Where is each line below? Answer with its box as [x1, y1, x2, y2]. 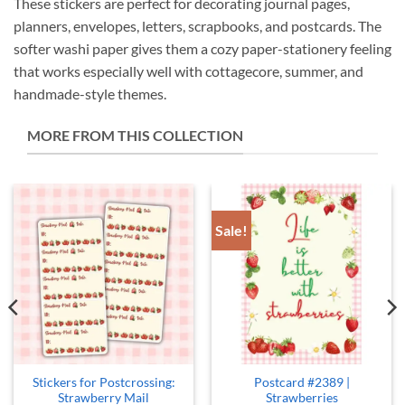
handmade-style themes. [14, 85, 166, 103]
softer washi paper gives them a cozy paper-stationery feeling [14, 40, 391, 58]
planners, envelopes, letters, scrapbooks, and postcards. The [14, 17, 381, 35]
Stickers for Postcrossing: [32, 374, 175, 390]
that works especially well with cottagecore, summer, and [14, 62, 363, 80]
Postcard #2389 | [253, 374, 350, 390]
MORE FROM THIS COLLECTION [27, 126, 243, 144]
